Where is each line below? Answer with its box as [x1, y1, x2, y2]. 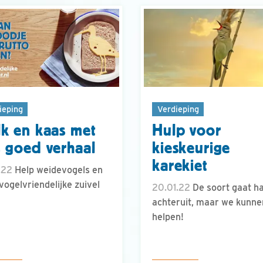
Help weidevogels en [12, 164, 103, 176]
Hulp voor [152, 122, 221, 140]
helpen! [152, 211, 184, 223]
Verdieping [157, 103, 199, 114]
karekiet [152, 157, 208, 175]
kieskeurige [152, 139, 231, 157]
